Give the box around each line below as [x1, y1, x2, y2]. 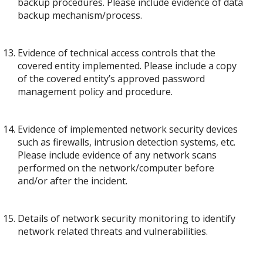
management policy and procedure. [18, 85, 173, 98]
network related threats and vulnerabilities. [18, 225, 208, 238]
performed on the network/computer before [18, 161, 214, 174]
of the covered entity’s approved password [18, 72, 205, 85]
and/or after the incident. [18, 174, 127, 187]
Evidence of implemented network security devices [18, 123, 238, 136]
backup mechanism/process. [18, 9, 142, 22]
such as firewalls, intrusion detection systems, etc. [18, 136, 235, 149]
